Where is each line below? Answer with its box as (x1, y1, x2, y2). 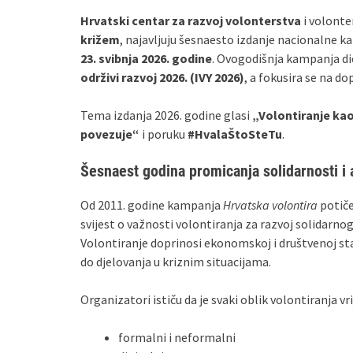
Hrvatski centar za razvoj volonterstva (80, 13, 301, 28)
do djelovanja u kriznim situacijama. (80, 254, 271, 269)
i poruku (139, 126, 188, 142)
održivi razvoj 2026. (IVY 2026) (80, 69, 244, 85)
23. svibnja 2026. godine (80, 50, 212, 66)
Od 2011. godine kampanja (80, 197, 223, 213)
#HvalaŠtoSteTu (188, 126, 282, 142)
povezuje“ (80, 126, 139, 142)
